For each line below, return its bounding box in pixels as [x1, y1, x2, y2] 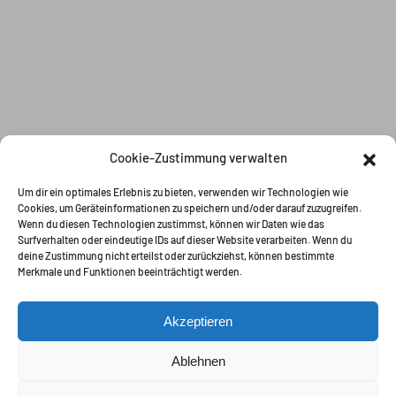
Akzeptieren [164, 313, 232, 329]
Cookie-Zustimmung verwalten [109, 149, 287, 165]
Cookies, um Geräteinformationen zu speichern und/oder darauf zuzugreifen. [18, 202, 362, 214]
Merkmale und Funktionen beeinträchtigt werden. [18, 265, 242, 278]
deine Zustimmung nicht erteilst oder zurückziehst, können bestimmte [18, 249, 334, 262]
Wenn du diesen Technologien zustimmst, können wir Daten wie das [18, 217, 324, 230]
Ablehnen [171, 353, 225, 369]
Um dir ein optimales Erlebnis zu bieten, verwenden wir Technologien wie [18, 186, 348, 198]
